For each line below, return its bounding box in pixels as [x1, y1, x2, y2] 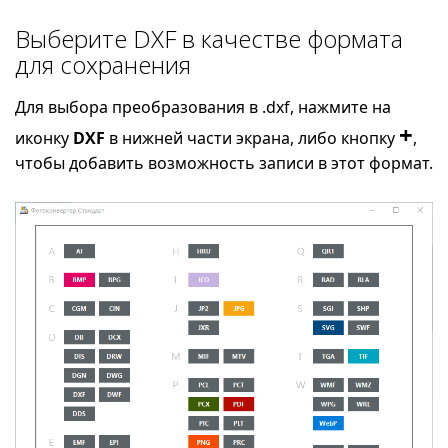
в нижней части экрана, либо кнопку [105, 126, 399, 149]
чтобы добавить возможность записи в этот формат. [15, 151, 433, 174]
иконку [15, 126, 73, 149]
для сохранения [15, 47, 191, 81]
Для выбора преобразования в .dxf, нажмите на [15, 95, 391, 118]
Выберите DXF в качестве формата [15, 21, 403, 55]
